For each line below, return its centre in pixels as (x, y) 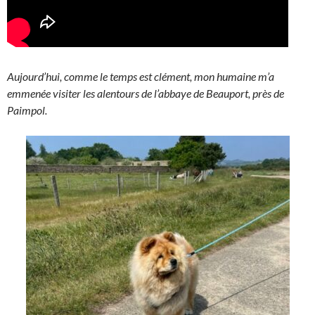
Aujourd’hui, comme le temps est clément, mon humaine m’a (141, 76)
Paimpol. (27, 110)
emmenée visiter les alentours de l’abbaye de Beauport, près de (146, 93)
